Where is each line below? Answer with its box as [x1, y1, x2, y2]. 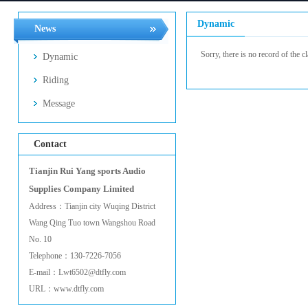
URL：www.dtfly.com [29, 284, 104, 294]
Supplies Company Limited [29, 184, 134, 194]
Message [43, 98, 75, 109]
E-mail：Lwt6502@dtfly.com [29, 267, 126, 277]
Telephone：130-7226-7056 [29, 251, 121, 261]
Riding [43, 75, 69, 85]
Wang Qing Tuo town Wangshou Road [29, 218, 155, 228]
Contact [34, 139, 67, 149]
